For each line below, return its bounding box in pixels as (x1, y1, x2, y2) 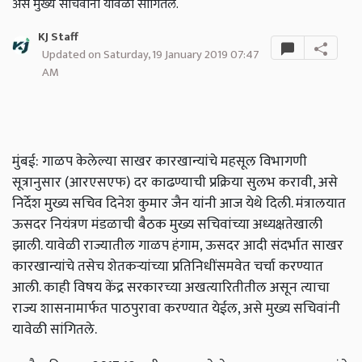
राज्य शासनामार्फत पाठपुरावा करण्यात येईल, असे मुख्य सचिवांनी (12, 297, 340, 321)
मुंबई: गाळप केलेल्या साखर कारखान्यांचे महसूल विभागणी (12, 149, 307, 174)
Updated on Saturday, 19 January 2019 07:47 (41, 44, 259, 65)
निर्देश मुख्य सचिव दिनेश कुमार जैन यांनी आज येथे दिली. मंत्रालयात (12, 192, 346, 216)
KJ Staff (37, 27, 78, 48)
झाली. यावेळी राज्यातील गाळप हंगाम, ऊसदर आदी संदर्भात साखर (12, 234, 343, 258)
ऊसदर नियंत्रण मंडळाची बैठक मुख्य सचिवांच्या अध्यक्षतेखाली (12, 213, 322, 237)
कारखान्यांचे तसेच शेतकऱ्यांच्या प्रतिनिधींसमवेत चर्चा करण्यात (12, 255, 323, 279)
